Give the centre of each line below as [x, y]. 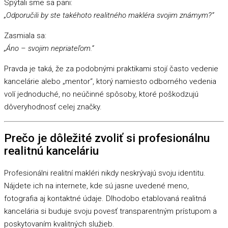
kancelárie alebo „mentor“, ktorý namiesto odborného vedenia [110, 82]
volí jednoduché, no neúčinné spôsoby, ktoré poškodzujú [101, 94]
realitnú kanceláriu [51, 151]
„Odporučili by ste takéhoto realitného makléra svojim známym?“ [109, 16]
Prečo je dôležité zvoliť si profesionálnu [107, 138]
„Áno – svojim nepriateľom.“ [49, 49]
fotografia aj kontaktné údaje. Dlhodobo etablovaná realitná [105, 198]
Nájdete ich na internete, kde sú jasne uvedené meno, [96, 186]
